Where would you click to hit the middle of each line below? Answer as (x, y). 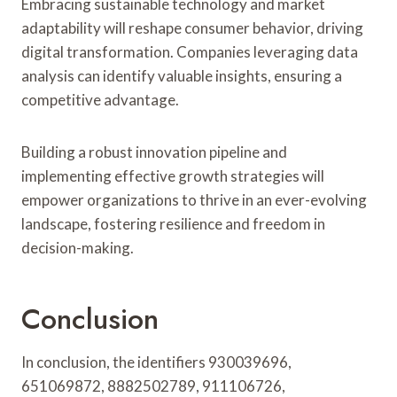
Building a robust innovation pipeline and (154, 152)
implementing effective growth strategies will (173, 175)
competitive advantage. (100, 99)
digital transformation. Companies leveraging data (190, 51)
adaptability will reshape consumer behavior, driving (192, 27)
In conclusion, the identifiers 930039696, (156, 362)
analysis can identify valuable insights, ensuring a (182, 75)
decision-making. (78, 247)
